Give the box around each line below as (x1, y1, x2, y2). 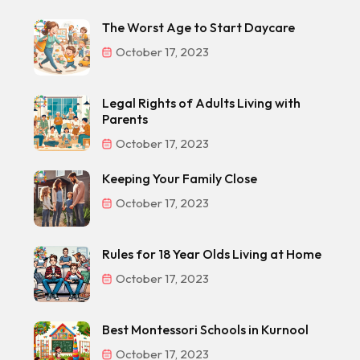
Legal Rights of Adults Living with (102, 94, 301, 111)
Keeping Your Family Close (102, 170, 257, 186)
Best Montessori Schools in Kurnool (102, 321, 309, 337)
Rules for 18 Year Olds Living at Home (102, 245, 321, 262)
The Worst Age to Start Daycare (102, 18, 295, 35)
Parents (102, 110, 148, 127)
